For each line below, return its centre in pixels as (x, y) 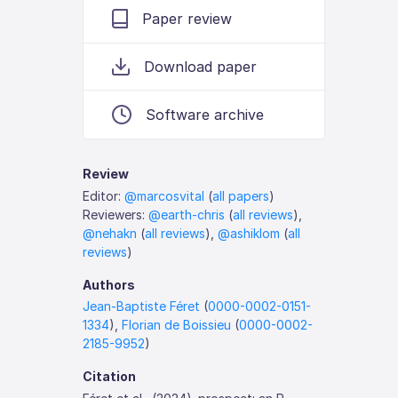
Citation (110, 376)
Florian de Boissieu (177, 325)
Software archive (205, 115)
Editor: (104, 195)
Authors (109, 284)
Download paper (201, 67)
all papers (241, 195)
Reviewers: (116, 214)
